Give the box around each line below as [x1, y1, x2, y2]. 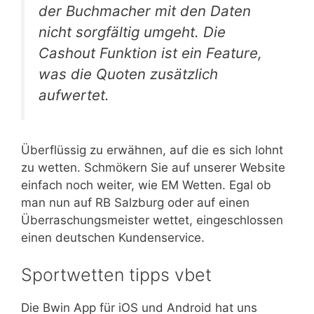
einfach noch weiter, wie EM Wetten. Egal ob [21, 177, 271, 192]
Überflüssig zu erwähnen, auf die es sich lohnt [21, 142, 283, 157]
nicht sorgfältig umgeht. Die [39, 23, 226, 41]
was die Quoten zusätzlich [39, 65, 218, 83]
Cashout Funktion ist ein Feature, [39, 44, 262, 62]
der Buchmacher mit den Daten [39, 2, 251, 20]
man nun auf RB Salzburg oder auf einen [21, 195, 250, 210]
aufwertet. [39, 86, 109, 104]
